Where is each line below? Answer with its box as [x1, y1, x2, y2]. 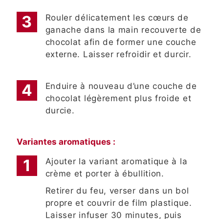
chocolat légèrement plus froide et [45, 93, 192, 103]
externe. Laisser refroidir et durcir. [45, 49, 192, 59]
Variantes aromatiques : [17, 136, 115, 147]
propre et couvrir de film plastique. [45, 197, 192, 208]
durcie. [45, 105, 75, 115]
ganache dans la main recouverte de [45, 24, 201, 35]
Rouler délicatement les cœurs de [45, 12, 189, 22]
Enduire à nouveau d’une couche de [45, 81, 197, 91]
